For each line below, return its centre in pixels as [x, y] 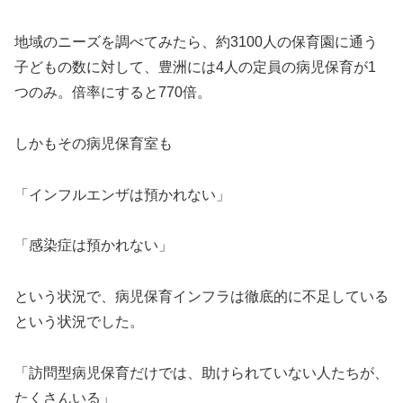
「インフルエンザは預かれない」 [122, 194]
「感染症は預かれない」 [94, 246]
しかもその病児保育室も [94, 143]
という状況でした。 [79, 322]
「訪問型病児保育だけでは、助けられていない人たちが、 [201, 372]
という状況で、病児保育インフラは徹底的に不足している [201, 297]
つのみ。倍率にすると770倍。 [113, 92]
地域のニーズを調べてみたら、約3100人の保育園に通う [196, 41]
